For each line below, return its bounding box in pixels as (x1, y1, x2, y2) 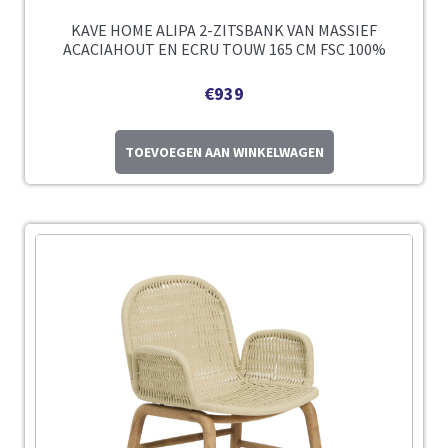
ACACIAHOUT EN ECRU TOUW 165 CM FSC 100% (62, 39, 386, 60)
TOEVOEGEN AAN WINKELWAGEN (124, 143, 324, 162)
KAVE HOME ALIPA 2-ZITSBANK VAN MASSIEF (71, 20, 377, 41)
